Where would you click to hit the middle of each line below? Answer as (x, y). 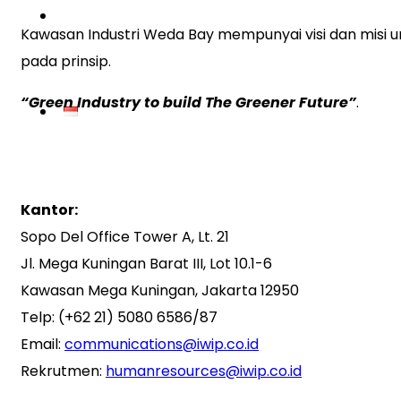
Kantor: (49, 210)
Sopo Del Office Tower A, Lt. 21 (125, 237)
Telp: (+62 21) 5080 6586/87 (119, 317)
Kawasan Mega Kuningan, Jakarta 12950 (160, 290)
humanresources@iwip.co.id (204, 371)
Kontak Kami (81, 166)
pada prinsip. (66, 61)
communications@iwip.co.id (162, 344)
